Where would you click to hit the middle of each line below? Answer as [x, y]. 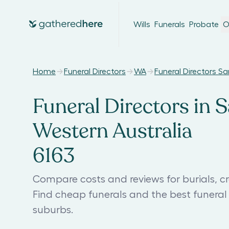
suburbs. [53, 210]
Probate [204, 25]
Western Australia [112, 131]
